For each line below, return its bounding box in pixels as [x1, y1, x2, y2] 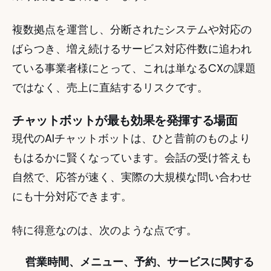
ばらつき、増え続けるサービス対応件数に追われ [12, 41, 252, 56]
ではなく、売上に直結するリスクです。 [12, 80, 208, 95]
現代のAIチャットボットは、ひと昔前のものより [12, 131, 250, 146]
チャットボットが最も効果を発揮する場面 [12, 112, 238, 129]
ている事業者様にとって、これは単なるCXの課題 [12, 60, 256, 76]
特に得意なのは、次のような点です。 [12, 223, 197, 238]
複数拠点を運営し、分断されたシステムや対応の [12, 22, 252, 37]
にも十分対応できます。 [12, 189, 132, 204]
